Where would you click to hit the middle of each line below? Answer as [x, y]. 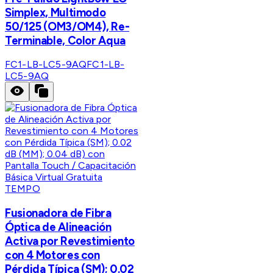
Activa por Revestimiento [70, 241]
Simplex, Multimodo [55, 12]
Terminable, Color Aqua [65, 40]
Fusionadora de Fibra [58, 213]
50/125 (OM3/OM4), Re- [67, 26]
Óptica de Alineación [58, 227]
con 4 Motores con [52, 255]
